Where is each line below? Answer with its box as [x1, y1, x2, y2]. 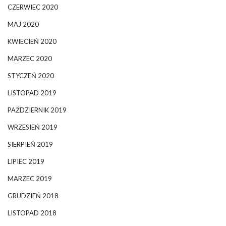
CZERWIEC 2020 [8, 3, 58, 11]
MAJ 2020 [8, 20, 39, 28]
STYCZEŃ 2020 [8, 71, 54, 80]
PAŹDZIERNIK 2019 [8, 105, 67, 114]
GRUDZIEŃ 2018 [8, 191, 59, 200]
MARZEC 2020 [8, 54, 52, 63]
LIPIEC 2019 [8, 157, 44, 165]
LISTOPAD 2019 [8, 88, 56, 97]
